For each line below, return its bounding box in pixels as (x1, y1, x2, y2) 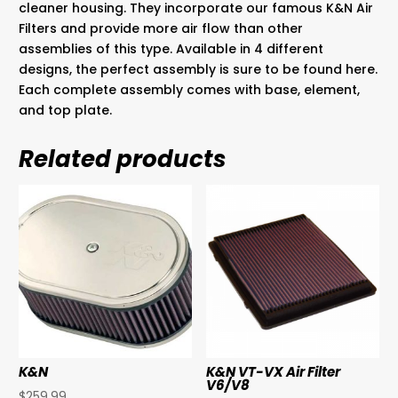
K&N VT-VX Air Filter (206, 362, 341, 381)
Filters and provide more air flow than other (19, 20, 304, 38)
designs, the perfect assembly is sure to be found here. (19, 60, 378, 79)
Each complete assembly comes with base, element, (19, 81, 361, 99)
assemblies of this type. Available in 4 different (19, 40, 324, 59)
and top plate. (19, 101, 113, 120)
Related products (19, 143, 227, 176)
